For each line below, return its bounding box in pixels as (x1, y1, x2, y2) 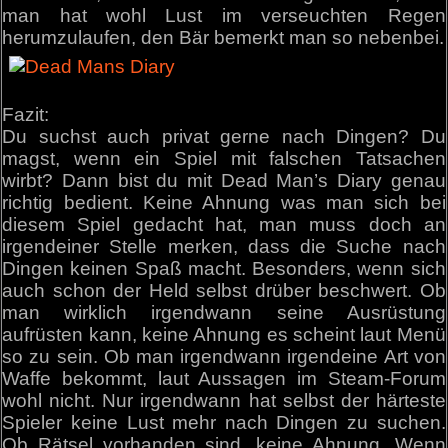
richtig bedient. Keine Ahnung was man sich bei (2, 192, 446, 214)
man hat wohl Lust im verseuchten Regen (2, 5, 446, 27)
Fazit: (2, 104, 50, 126)
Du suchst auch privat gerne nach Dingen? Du (2, 126, 446, 148)
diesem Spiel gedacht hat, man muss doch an (2, 214, 446, 236)
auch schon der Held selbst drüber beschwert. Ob (2, 280, 446, 302)
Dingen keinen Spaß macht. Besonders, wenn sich (2, 258, 446, 280)
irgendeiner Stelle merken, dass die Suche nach (2, 236, 446, 258)
